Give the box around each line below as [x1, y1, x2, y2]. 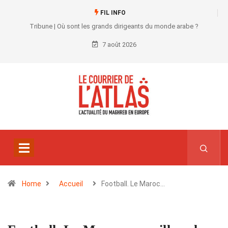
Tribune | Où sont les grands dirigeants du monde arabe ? [30, 22, 198, 30]
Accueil [59, 180, 83, 188]
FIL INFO [98, 9, 126, 16]
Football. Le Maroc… [101, 180, 165, 188]
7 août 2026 [100, 41, 136, 48]
